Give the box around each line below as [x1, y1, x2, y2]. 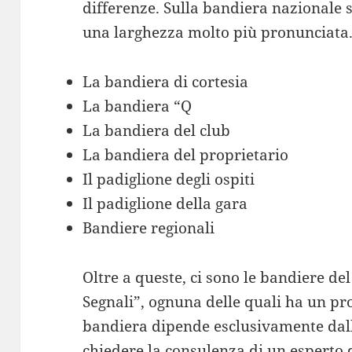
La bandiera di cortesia [82, 71, 249, 92]
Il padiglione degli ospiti [82, 168, 255, 189]
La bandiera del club [82, 119, 231, 141]
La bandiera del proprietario [82, 144, 289, 165]
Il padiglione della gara [82, 192, 248, 214]
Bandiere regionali [82, 217, 215, 238]
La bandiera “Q [82, 95, 192, 116]
